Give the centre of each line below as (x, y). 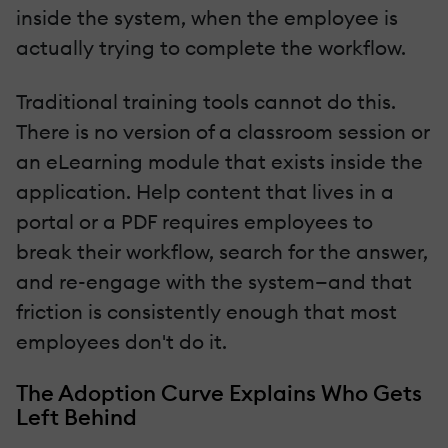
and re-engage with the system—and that (214, 281)
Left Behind (76, 416)
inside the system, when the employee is (207, 17)
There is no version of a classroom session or (223, 131)
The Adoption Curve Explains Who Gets (219, 392)
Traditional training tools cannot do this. (206, 101)
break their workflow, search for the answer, (222, 251)
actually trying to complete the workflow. (211, 47)
